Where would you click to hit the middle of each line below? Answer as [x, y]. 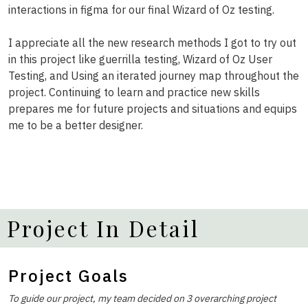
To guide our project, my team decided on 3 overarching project [142, 298]
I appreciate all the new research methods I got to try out [152, 43]
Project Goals [68, 276]
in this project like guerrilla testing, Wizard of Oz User [140, 59]
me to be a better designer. [76, 125]
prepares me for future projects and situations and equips [153, 109]
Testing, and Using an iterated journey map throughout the [154, 76]
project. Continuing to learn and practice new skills [134, 92]
